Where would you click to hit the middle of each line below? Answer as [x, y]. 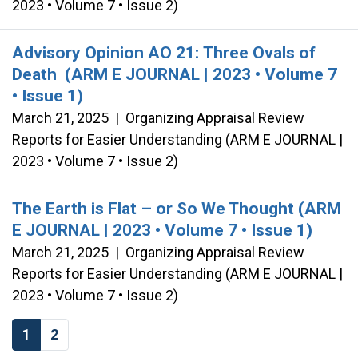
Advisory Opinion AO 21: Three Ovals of [164, 52]
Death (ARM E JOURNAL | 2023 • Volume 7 [175, 74]
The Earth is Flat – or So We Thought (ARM [177, 208]
